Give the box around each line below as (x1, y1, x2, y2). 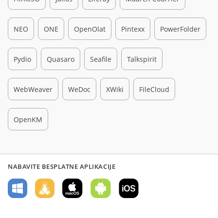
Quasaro (47, 54, 74, 64)
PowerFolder (160, 24, 200, 34)
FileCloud (139, 84, 169, 94)
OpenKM (14, 114, 42, 124)
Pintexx (121, 24, 145, 34)
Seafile (90, 54, 111, 64)
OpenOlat (74, 24, 106, 34)
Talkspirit (127, 54, 157, 64)
